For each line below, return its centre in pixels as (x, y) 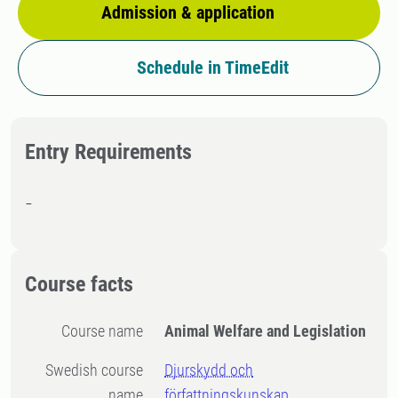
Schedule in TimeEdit (212, 68)
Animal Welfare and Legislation (266, 331)
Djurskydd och (209, 370)
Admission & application (188, 12)
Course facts (79, 284)
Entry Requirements (108, 152)
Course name (107, 331)
